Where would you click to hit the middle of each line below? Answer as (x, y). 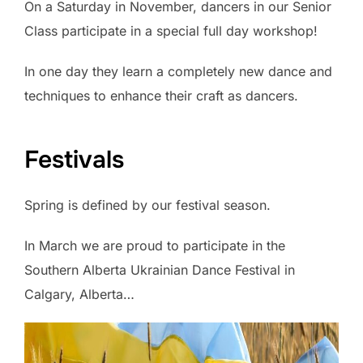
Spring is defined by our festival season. (147, 205)
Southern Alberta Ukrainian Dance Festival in (160, 270)
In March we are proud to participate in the (155, 246)
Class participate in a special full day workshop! (171, 30)
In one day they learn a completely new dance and (178, 71)
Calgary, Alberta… (79, 295)
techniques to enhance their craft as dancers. (161, 95)
